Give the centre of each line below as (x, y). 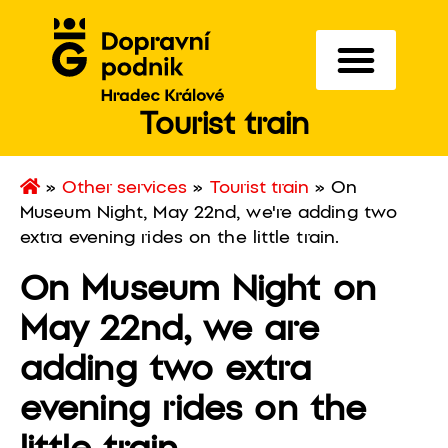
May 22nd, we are (169, 330)
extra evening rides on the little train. (180, 238)
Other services (125, 188)
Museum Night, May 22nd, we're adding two (209, 213)
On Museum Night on (198, 290)
